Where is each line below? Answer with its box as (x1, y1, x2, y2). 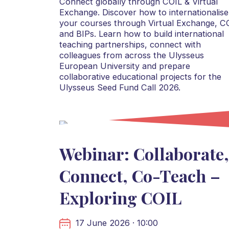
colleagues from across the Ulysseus (59, 50, 204, 61)
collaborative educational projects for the (59, 72, 221, 82)
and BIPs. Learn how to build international (59, 29, 224, 39)
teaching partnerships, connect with (59, 39, 201, 50)
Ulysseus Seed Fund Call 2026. (59, 82, 180, 93)
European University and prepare (59, 61, 190, 72)
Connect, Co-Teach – (59, 165, 220, 187)
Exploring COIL (59, 187, 181, 209)
